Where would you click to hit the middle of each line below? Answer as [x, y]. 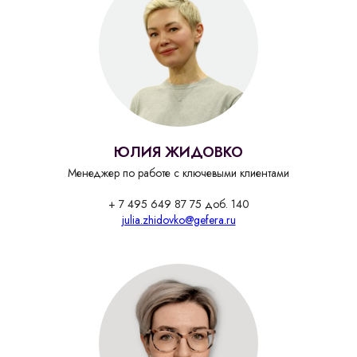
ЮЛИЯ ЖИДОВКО [178, 153]
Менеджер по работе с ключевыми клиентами [178, 173]
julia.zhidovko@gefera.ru [178, 220]
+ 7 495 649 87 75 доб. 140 [178, 204]
